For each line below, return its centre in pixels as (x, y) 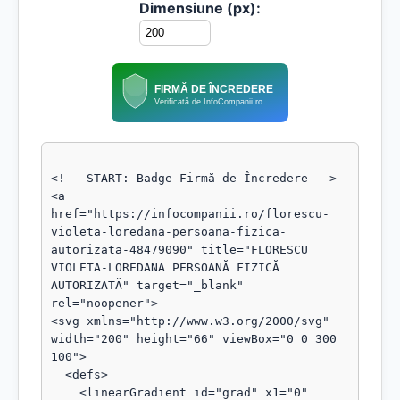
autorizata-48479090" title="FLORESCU (179, 250)
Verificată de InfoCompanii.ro (208, 101)
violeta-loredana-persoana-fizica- (169, 232)
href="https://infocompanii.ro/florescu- (190, 214)
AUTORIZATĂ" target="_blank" (147, 285)
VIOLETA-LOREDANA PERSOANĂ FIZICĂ (165, 267)
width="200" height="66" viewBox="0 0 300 (194, 339)
